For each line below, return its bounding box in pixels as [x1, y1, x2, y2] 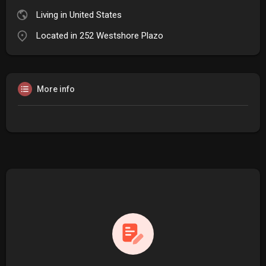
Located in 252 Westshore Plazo [36, 30, 163, 41]
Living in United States [36, 9, 122, 20]
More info [37, 84, 75, 94]
